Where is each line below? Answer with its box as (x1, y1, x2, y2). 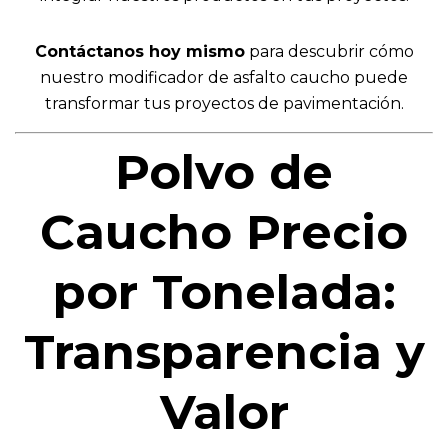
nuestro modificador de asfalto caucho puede (40, 67, 408, 87)
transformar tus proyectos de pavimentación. (44, 93, 404, 113)
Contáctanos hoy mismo (34, 41, 245, 61)
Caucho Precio (40, 202, 408, 261)
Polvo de (115, 142, 333, 201)
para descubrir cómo (244, 41, 414, 61)
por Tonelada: (52, 262, 396, 321)
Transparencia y (23, 322, 425, 381)
